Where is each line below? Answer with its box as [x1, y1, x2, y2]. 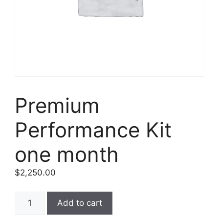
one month [15, 142, 119, 167]
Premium [15, 93, 100, 118]
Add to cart [57, 197, 102, 208]
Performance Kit [15, 117, 172, 142]
